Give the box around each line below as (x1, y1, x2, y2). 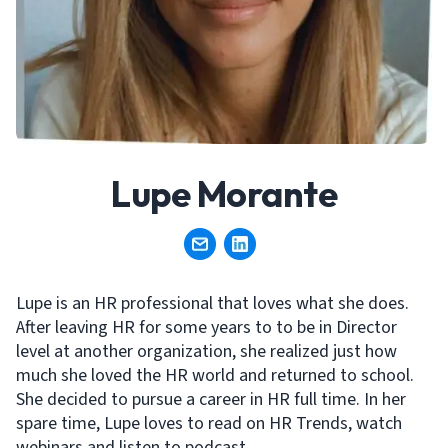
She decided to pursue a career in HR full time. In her (16, 387, 406, 412)
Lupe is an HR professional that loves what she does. (16, 291, 409, 316)
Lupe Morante (111, 171, 337, 216)
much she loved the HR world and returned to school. (16, 363, 414, 388)
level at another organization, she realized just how (16, 339, 397, 364)
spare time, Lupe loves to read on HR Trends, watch (16, 411, 402, 436)
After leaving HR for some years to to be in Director (16, 315, 397, 340)
